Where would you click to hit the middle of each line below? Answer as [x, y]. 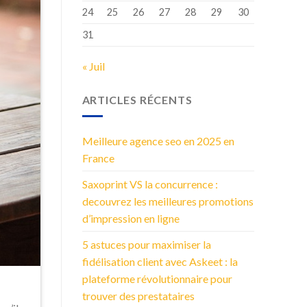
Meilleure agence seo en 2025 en [158, 141]
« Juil [93, 66]
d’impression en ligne [131, 219]
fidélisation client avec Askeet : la [160, 262]
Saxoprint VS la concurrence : [150, 184]
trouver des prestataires [138, 296]
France [98, 158]
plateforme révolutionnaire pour [157, 279]
